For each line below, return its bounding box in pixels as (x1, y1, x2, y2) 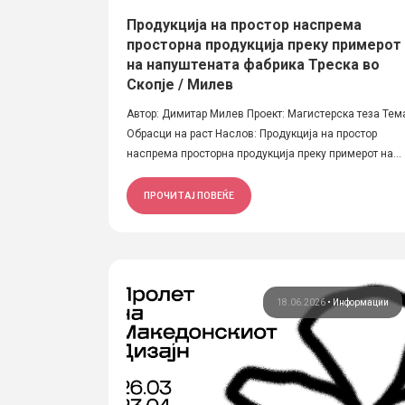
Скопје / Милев (127, 76, 233, 93)
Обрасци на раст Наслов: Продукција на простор (127, 127, 377, 140)
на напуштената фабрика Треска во (127, 56, 380, 73)
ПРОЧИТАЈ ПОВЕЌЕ (144, 190, 234, 201)
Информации (333, 297, 390, 307)
